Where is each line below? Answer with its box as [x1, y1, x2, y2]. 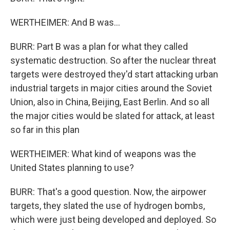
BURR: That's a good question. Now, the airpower [10, 186, 206, 198]
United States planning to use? [10, 162, 134, 174]
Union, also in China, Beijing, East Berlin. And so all [10, 97, 209, 108]
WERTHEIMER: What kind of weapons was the [10, 148, 196, 160]
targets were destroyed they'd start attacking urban [10, 69, 218, 80]
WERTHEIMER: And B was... [10, 17, 120, 28]
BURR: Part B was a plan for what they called [10, 41, 188, 52]
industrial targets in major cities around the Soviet [10, 83, 212, 94]
